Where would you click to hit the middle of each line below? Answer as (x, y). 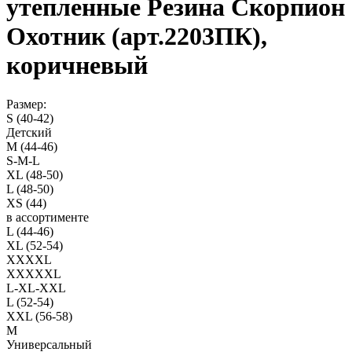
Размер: (26, 104)
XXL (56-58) (39, 316)
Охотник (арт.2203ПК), (137, 37)
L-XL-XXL (36, 288)
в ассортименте (48, 217)
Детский (29, 132)
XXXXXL (34, 273)
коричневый (77, 66)
